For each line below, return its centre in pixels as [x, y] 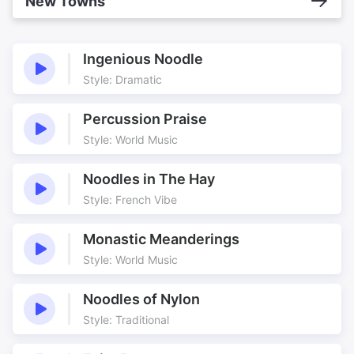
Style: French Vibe [130, 200]
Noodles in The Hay [149, 179]
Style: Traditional [126, 320]
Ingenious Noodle [143, 59]
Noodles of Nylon [141, 299]
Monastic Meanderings [161, 239]
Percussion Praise [145, 119]
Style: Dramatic [122, 80]
